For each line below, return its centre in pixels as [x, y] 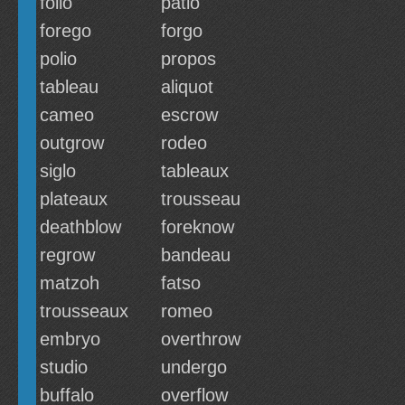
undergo [194, 367]
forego [66, 31]
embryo [70, 339]
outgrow [72, 143]
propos [188, 59]
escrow [189, 115]
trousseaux [84, 311]
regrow [67, 255]
